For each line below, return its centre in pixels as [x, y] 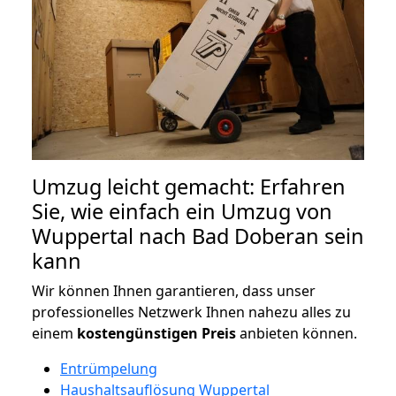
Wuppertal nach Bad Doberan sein [198, 236]
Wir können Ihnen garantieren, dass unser [174, 290]
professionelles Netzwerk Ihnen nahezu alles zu [191, 312]
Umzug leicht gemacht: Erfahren [189, 186]
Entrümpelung [109, 368]
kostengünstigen [137, 333]
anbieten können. [297, 333]
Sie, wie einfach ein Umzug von [182, 211]
